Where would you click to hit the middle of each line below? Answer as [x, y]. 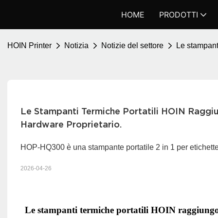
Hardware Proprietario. [71, 124]
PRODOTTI [179, 15]
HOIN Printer [29, 45]
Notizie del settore [132, 45]
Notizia [76, 45]
